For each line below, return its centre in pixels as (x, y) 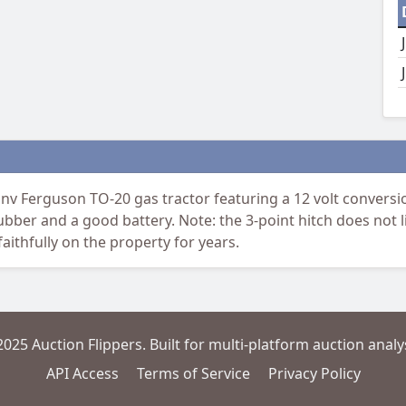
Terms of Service (193, 374)
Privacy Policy (314, 374)
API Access (82, 374)
